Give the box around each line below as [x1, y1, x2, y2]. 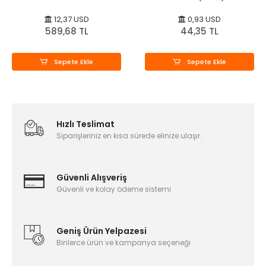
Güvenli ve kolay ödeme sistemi [56, 184, 171, 195]
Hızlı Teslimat [56, 118, 115, 131]
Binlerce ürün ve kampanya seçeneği [56, 237, 191, 248]
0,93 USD [186, 14, 221, 26]
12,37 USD [52, 14, 89, 26]
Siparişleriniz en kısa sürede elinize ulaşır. [56, 131, 202, 141]
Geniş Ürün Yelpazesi [56, 225, 147, 237]
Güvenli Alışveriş [56, 172, 127, 184]
